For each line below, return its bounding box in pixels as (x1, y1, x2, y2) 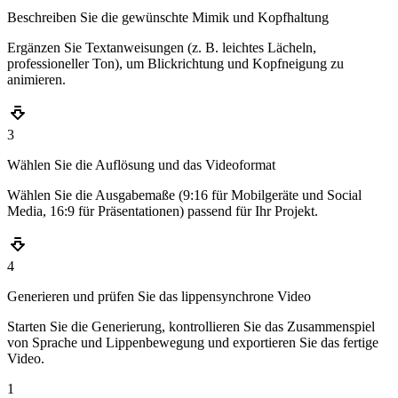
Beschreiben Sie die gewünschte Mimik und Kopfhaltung (7, 10, 329, 26)
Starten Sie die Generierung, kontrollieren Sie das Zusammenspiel (7, 319, 375, 335)
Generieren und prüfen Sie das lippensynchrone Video (7, 289, 311, 305)
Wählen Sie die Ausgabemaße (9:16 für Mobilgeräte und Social (7, 187, 362, 203)
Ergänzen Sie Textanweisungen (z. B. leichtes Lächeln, (7, 40, 316, 56)
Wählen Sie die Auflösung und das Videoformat (7, 157, 275, 173)
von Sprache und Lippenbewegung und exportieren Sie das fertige (7, 335, 378, 351)
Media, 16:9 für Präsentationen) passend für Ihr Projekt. (7, 203, 318, 219)
